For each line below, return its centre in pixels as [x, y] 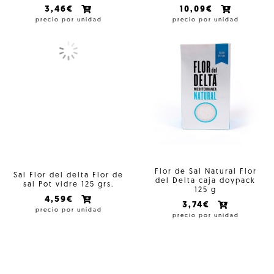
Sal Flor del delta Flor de [68, 175]
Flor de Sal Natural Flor [206, 172]
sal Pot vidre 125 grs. [68, 184]
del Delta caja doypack [206, 181]
